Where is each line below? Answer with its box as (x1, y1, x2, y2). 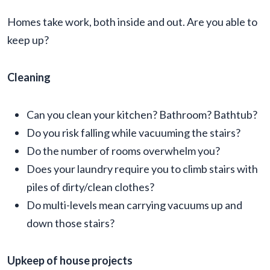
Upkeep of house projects (7, 254, 133, 268)
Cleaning (7, 71, 51, 84)
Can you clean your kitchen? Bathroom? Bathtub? (27, 108, 257, 122)
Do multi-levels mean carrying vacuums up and (27, 198, 242, 212)
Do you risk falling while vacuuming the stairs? (27, 126, 240, 140)
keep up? (7, 33, 49, 47)
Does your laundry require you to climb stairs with (27, 162, 258, 176)
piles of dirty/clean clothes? (27, 180, 154, 194)
